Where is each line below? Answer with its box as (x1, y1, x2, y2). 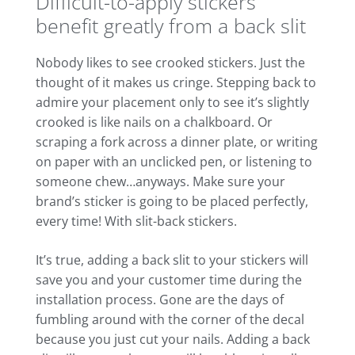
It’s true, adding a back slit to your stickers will (36, 251, 308, 269)
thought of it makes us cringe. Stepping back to (36, 74, 316, 92)
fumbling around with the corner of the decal (36, 311, 304, 329)
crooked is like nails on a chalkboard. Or (36, 113, 273, 132)
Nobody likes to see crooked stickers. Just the (36, 54, 305, 72)
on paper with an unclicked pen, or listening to (36, 153, 312, 171)
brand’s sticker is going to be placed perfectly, (36, 193, 308, 211)
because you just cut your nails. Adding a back (36, 330, 310, 349)
